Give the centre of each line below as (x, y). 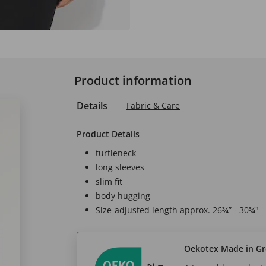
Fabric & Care (153, 105)
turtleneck (116, 153)
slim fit (109, 181)
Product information (133, 80)
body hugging (123, 196)
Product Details (108, 134)
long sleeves (120, 167)
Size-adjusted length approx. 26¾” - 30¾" (177, 210)
